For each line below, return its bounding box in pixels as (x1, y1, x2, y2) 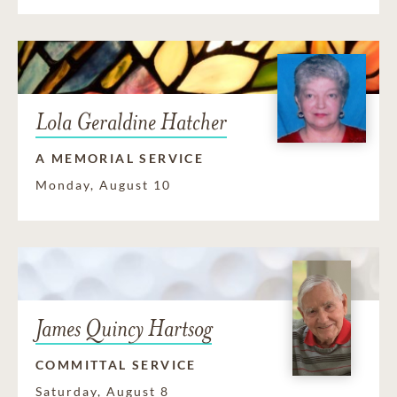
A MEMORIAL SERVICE (35, 150, 205, 166)
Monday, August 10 (35, 176, 171, 192)
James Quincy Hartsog (35, 313, 212, 343)
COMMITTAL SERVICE (35, 356, 197, 372)
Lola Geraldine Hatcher (35, 106, 227, 136)
